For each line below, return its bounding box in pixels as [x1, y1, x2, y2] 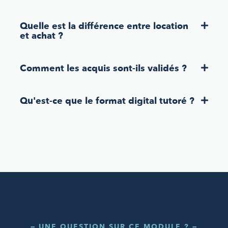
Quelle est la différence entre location [20, 19, 188, 33]
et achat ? [20, 29, 63, 42]
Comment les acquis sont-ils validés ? [20, 62, 187, 75]
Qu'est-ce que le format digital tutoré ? [20, 94, 194, 107]
